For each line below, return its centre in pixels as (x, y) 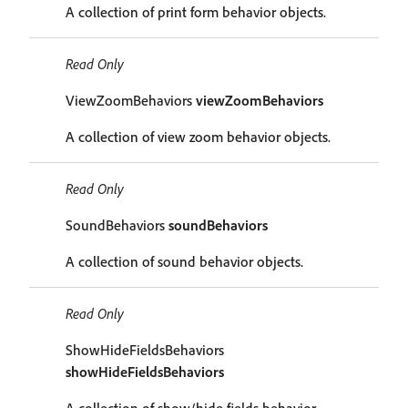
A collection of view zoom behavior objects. (198, 137)
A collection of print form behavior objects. (196, 12)
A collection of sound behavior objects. (184, 261)
